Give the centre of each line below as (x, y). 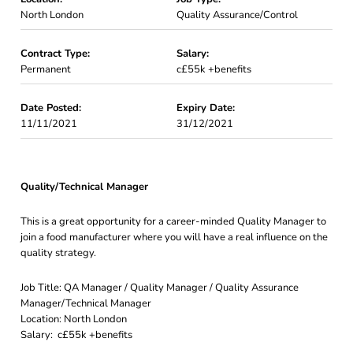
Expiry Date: (206, 108)
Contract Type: (55, 54)
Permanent (46, 69)
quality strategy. (58, 253)
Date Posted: (51, 108)
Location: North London (74, 319)
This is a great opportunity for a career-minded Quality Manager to (173, 221)
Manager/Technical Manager (86, 303)
